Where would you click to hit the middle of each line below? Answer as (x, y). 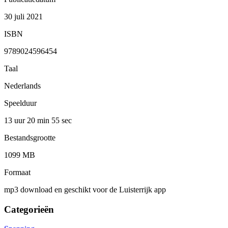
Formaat (17, 172)
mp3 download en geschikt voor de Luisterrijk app (85, 189)
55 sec (62, 120)
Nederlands (22, 85)
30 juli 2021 (23, 16)
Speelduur (20, 103)
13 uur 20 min (28, 120)
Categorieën (29, 209)
